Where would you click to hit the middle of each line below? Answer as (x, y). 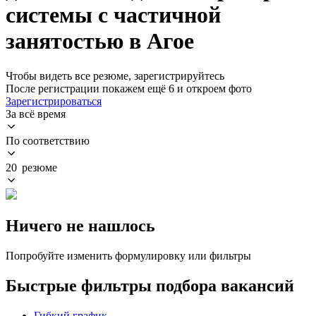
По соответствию (48, 140)
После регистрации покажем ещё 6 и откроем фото (129, 88)
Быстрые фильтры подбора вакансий (150, 285)
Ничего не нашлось (80, 225)
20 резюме (31, 167)
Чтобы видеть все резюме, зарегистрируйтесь (115, 75)
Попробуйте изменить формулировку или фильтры (128, 255)
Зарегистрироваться (54, 101)
